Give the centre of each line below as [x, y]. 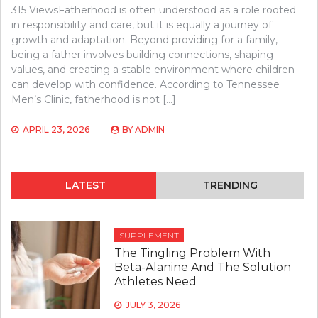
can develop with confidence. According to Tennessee [146, 85]
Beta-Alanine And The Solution [202, 268]
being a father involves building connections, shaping [142, 55]
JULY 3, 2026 [153, 305]
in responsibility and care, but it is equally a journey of [142, 25]
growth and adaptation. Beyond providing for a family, [144, 40]
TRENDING [230, 186]
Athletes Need [155, 282]
